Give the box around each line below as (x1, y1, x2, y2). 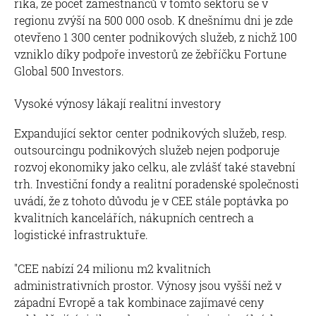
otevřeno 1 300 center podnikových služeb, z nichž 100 (14, 29, 297, 44)
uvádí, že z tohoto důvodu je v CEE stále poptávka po (14, 193, 288, 208)
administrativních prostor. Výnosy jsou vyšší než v (14, 277, 281, 293)
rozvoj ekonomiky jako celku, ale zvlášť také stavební (14, 159, 296, 174)
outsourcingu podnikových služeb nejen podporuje (14, 142, 279, 157)
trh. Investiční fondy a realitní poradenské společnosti (14, 176, 299, 191)
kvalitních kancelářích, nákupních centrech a (14, 209, 254, 225)
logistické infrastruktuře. (14, 226, 154, 242)
